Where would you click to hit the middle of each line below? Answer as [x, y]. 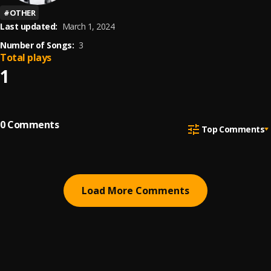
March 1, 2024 [88, 26]
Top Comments [233, 129]
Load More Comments [135, 191]
